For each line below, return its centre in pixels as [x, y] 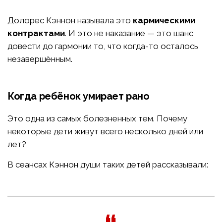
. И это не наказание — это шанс [129, 33]
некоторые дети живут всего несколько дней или [105, 132]
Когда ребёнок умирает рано [79, 96]
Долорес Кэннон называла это [70, 21]
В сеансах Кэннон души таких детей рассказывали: [108, 165]
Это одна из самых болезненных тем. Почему [97, 119]
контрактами [36, 33]
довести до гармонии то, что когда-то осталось [103, 46]
